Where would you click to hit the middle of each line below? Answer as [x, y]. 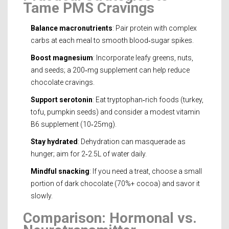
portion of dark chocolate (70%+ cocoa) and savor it [115, 183]
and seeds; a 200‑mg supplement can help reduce [110, 70]
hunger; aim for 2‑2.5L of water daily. [89, 154]
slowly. [42, 196]
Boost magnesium [62, 58]
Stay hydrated [54, 141]
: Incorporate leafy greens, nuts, [143, 58]
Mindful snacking [60, 171]
